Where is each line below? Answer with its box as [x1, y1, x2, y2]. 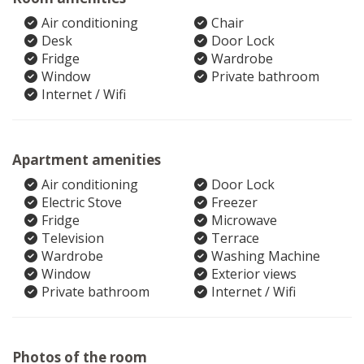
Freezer [211, 193, 258, 211]
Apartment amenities [12, 150, 161, 169]
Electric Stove [41, 193, 122, 211]
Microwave [211, 211, 277, 229]
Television [41, 229, 104, 247]
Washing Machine [211, 247, 320, 265]
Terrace [211, 229, 259, 247]
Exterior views [211, 265, 297, 283]
